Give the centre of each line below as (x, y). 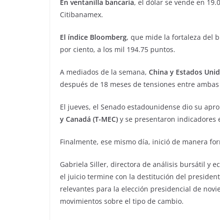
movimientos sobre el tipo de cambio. (122, 201)
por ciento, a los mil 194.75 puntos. (118, 50)
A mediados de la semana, (104, 72)
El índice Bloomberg (93, 37)
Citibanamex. (82, 15)
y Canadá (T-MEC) (90, 119)
